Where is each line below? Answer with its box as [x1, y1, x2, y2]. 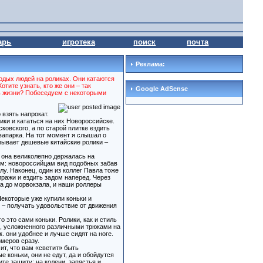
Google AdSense [133, 85, 188, 92]
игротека [62, 38, 95, 46]
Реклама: [133, 60, 165, 68]
